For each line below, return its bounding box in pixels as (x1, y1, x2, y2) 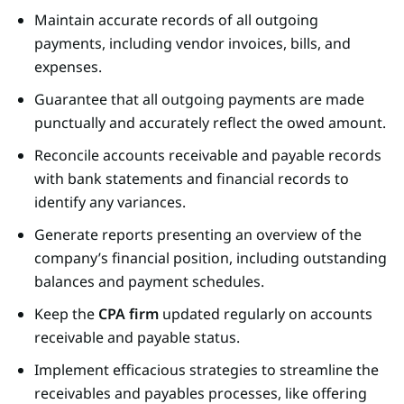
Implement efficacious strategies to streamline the (34, 359, 379, 380)
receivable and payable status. (34, 326, 240, 347)
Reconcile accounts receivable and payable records (34, 144, 381, 165)
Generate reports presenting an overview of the (34, 224, 362, 244)
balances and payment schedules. (34, 271, 264, 291)
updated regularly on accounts (159, 303, 372, 324)
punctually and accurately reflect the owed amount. (34, 112, 386, 133)
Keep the (34, 303, 98, 324)
